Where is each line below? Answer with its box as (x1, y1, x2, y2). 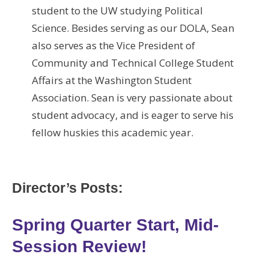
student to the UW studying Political (31, 4, 203, 17)
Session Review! (12, 237, 147, 256)
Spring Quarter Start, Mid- (12, 215, 219, 234)
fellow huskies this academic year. (31, 125, 193, 139)
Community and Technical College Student (31, 56, 234, 70)
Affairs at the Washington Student (31, 73, 192, 87)
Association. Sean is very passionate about (31, 91, 232, 104)
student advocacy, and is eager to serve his (31, 108, 234, 122)
